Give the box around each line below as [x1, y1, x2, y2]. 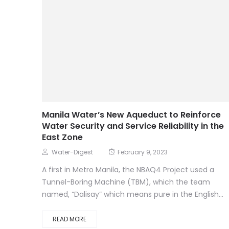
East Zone [42, 132, 83, 144]
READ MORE [53, 215, 86, 224]
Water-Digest [52, 148, 93, 157]
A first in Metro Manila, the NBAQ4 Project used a [42, 165, 214, 176]
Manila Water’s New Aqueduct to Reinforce [42, 109, 221, 122]
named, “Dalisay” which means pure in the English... [42, 190, 223, 200]
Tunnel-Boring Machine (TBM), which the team [42, 177, 210, 188]
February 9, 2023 [118, 148, 168, 157]
